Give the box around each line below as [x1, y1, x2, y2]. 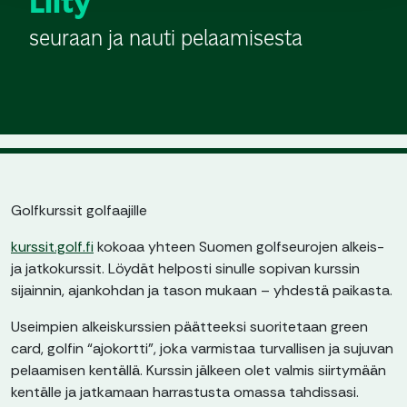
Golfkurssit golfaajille [11, 201, 147, 220]
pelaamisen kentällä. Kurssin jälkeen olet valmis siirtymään [11, 361, 386, 380]
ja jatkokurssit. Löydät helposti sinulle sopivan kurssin [11, 259, 360, 278]
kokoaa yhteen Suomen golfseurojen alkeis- [94, 237, 384, 256]
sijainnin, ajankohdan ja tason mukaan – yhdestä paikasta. [11, 281, 392, 300]
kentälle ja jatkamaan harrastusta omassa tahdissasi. [11, 382, 359, 402]
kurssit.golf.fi [11, 237, 94, 256]
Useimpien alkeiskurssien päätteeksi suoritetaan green [11, 317, 368, 336]
